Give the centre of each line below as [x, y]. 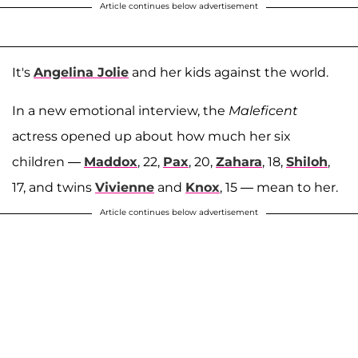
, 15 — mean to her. [279, 187]
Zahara [239, 161]
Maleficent [263, 110]
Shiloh [307, 161]
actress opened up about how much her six [151, 136]
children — [48, 161]
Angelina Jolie [81, 72]
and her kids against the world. [229, 72]
